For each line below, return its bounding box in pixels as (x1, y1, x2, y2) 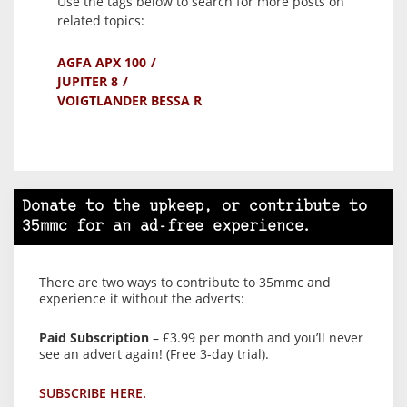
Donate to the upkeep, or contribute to (22, 199, 367, 215)
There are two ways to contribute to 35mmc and (39, 273, 331, 292)
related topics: (57, 12, 144, 30)
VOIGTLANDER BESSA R (57, 92, 202, 110)
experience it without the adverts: (39, 290, 244, 308)
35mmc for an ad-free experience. (22, 219, 313, 235)
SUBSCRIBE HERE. (39, 384, 146, 402)
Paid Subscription (39, 329, 149, 347)
